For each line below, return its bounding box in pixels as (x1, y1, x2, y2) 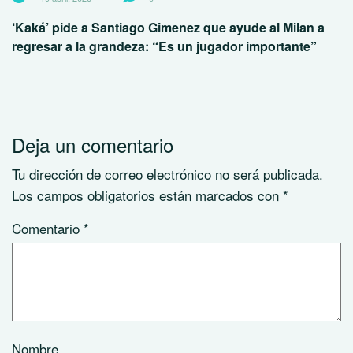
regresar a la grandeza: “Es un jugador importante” (12, 37, 317, 56)
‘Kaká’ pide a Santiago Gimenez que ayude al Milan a (12, 18, 325, 37)
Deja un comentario (12, 131, 173, 159)
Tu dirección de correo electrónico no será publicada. (12, 164, 323, 184)
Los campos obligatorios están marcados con (12, 185, 283, 206)
